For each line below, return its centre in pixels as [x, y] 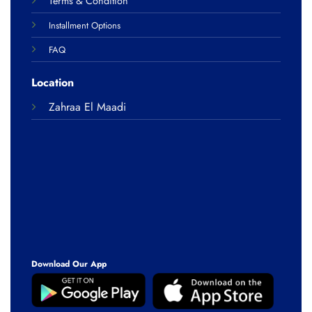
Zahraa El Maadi [87, 107]
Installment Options [84, 26]
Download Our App [69, 264]
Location [52, 82]
